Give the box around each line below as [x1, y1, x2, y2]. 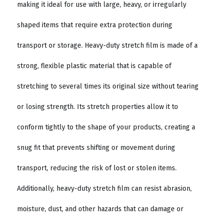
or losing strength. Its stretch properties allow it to [17, 103, 178, 111]
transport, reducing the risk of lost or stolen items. [17, 164, 177, 173]
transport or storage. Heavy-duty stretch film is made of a [17, 41, 198, 50]
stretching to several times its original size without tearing [17, 82, 199, 91]
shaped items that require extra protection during [17, 21, 172, 30]
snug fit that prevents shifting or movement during [17, 144, 175, 152]
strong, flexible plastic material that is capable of [17, 62, 171, 71]
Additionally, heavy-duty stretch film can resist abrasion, [17, 184, 192, 193]
